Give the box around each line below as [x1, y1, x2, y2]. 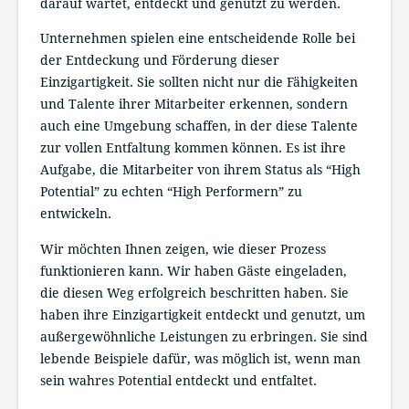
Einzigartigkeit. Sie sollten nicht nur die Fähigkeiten [40, 75, 358, 90]
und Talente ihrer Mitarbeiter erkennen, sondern [40, 97, 348, 112]
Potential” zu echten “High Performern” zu [40, 184, 302, 200]
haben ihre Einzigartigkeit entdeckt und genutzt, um [40, 307, 365, 322]
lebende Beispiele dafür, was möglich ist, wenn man [40, 351, 361, 366]
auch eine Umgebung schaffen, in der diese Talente [40, 119, 358, 134]
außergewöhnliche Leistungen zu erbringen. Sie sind [40, 329, 368, 344]
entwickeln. [40, 206, 111, 222]
